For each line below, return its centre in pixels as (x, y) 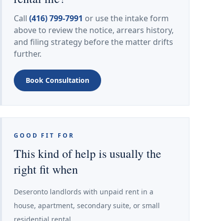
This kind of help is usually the (88, 153)
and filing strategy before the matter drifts (93, 42)
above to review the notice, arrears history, (94, 30)
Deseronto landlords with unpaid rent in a (84, 192)
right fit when (46, 169)
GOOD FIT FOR (44, 135)
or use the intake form (126, 18)
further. (28, 54)
